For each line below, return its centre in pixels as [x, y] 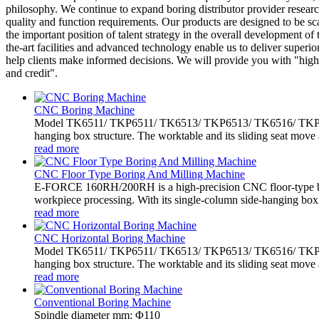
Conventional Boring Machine [103, 302]
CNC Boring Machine [84, 110]
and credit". [32, 73]
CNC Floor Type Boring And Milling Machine [140, 174]
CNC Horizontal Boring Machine [110, 238]
